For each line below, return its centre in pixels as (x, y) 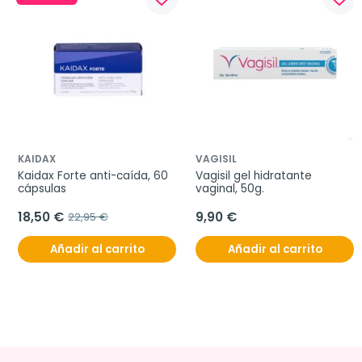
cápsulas (42, 189)
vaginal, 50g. (230, 189)
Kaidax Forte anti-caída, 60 (93, 176)
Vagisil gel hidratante (254, 176)
